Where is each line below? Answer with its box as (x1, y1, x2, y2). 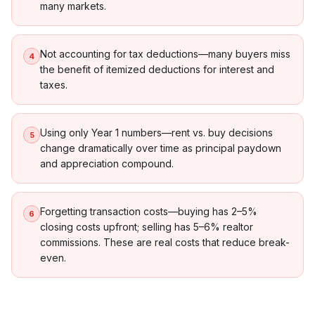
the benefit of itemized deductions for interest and (40, 63, 274, 75)
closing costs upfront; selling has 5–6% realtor (40, 221, 253, 233)
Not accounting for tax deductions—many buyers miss (40, 48, 290, 60)
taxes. (40, 79, 67, 91)
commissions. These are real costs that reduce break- (40, 236, 290, 248)
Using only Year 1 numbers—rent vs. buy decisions (40, 127, 273, 139)
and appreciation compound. (40, 157, 174, 169)
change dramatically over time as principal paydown (40, 142, 281, 154)
